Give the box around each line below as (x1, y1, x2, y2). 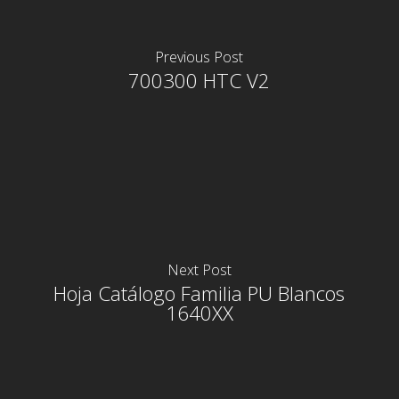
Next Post (167, 259, 232, 280)
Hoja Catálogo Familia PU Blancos (53, 279, 346, 307)
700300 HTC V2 (128, 66, 271, 94)
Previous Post (155, 46, 244, 67)
